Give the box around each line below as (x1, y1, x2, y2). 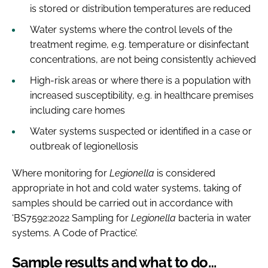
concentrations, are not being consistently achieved (30, 53, 256, 65)
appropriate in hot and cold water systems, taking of (12, 182, 241, 194)
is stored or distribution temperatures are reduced (30, 2, 251, 14)
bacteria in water (176, 212, 251, 224)
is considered (154, 167, 215, 179)
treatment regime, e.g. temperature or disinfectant (30, 38, 249, 50)
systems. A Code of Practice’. (12, 227, 138, 239)
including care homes (30, 104, 125, 116)
